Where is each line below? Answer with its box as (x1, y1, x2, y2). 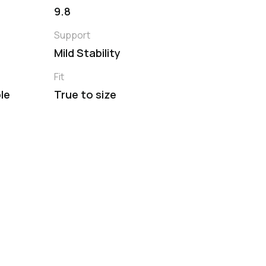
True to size (54, 87, 116, 102)
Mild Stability (54, 45, 121, 60)
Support (54, 28, 90, 42)
